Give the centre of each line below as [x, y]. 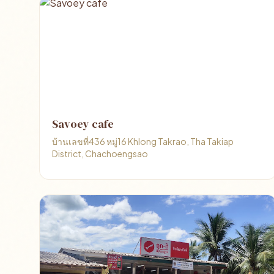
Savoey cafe [83, 124]
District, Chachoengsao [100, 154]
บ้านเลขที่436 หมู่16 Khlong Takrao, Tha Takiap [143, 141]
